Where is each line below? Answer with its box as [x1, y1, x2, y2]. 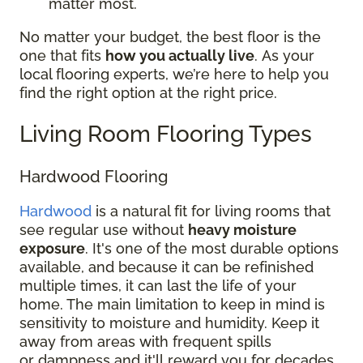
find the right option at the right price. [19, 83, 281, 101]
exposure [19, 239, 85, 257]
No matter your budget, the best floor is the [19, 28, 321, 45]
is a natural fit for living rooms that [92, 202, 331, 220]
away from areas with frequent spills [19, 332, 271, 350]
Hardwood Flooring [19, 166, 172, 186]
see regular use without [19, 220, 188, 238]
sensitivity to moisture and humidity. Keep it [19, 314, 319, 331]
